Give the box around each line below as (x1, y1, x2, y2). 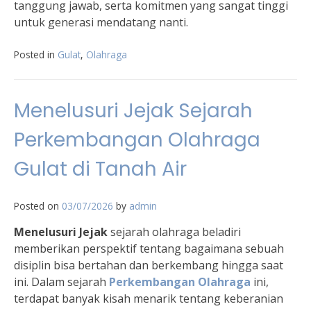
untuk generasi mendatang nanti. (14, 15, 188, 30)
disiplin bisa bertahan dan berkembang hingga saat (14, 258, 283, 273)
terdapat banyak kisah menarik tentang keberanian (14, 291, 283, 306)
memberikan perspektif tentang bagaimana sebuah (14, 241, 284, 256)
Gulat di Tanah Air (14, 155, 187, 183)
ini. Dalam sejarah (14, 274, 109, 289)
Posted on (14, 199, 62, 212)
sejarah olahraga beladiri (108, 224, 241, 239)
